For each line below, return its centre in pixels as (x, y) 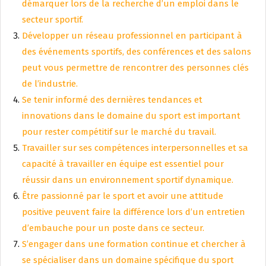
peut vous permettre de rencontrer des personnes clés (135, 68)
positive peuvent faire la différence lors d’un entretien (134, 212)
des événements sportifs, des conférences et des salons (137, 52)
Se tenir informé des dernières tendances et (112, 100)
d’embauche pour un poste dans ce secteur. (113, 228)
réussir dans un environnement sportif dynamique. (128, 180)
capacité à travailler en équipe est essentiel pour (123, 164)
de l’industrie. (50, 84)
